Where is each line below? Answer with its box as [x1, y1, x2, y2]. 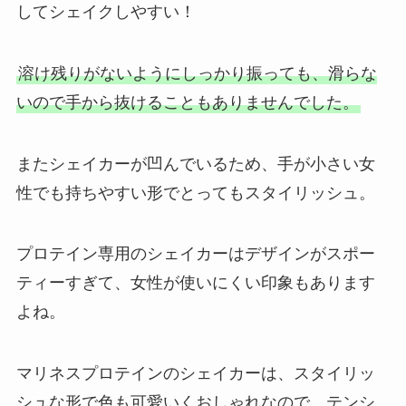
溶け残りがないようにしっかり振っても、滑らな [17, 63, 377, 82]
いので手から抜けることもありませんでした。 [15, 92, 359, 111]
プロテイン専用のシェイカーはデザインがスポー [15, 245, 375, 264]
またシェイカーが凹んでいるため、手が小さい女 [15, 154, 375, 173]
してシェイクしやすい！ [15, 2, 196, 21]
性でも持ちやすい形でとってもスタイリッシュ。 [15, 183, 375, 202]
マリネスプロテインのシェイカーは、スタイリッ [15, 364, 375, 383]
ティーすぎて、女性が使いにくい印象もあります [15, 274, 375, 293]
